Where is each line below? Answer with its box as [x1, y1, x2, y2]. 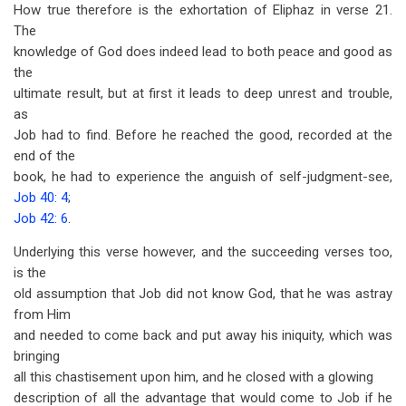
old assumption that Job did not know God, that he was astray [14, 285, 392, 302]
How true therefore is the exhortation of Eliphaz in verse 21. [14, 2, 392, 18]
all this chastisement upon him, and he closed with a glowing [14, 369, 373, 385]
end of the [14, 148, 75, 164]
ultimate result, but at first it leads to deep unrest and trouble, [14, 85, 392, 101]
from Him [14, 306, 71, 323]
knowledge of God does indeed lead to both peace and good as [14, 43, 392, 60]
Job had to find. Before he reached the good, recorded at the [14, 127, 392, 143]
